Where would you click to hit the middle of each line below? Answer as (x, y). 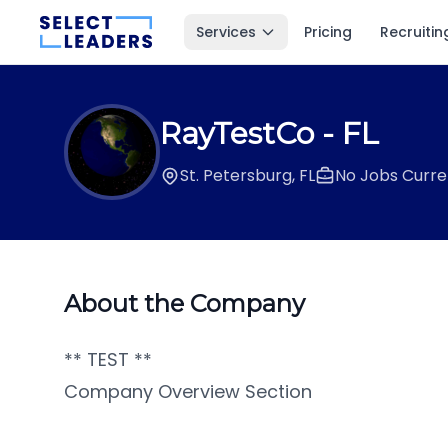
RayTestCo (237, 133)
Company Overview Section (188, 391)
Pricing (328, 32)
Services (226, 32)
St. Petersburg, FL (247, 175)
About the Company (184, 303)
